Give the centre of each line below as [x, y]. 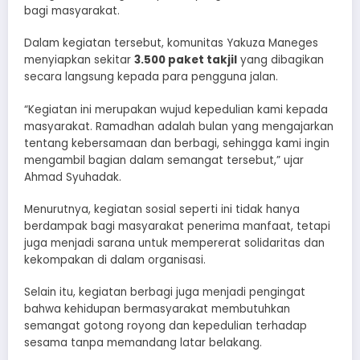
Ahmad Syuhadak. [73, 177]
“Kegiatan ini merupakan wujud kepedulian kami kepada [176, 109]
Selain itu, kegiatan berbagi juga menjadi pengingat [165, 292]
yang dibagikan [280, 60]
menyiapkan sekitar [79, 60]
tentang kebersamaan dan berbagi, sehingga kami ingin [177, 143]
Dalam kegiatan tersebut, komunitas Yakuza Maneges [171, 43]
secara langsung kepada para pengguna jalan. [151, 77]
